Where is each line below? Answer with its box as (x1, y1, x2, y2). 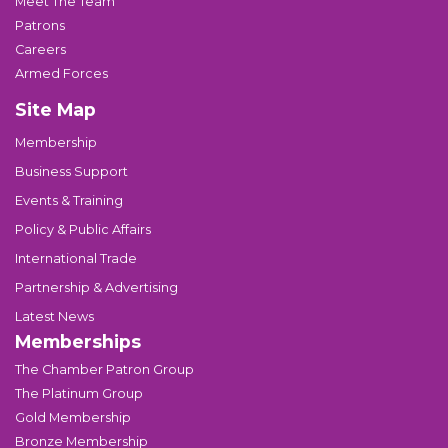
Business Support (15, 164, 128, 179)
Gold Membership (15, 410, 131, 425)
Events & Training (15, 193, 123, 208)
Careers (15, 42, 66, 57)
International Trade (15, 251, 137, 266)
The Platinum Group (15, 386, 143, 401)
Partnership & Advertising (15, 280, 178, 295)
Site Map (15, 99, 96, 120)
